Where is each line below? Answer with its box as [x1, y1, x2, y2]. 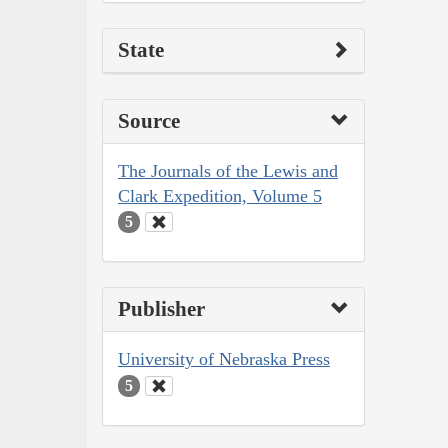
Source [118, 108, 180, 133]
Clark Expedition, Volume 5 [118, 185, 322, 206]
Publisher [118, 297, 205, 322]
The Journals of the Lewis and [118, 160, 338, 181]
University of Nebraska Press [118, 349, 330, 370]
